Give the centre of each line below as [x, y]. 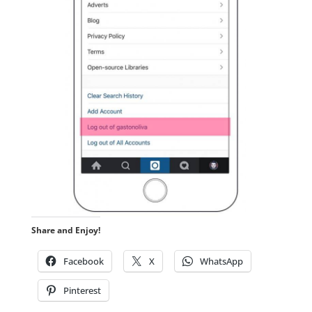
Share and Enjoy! [65, 230]
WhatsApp [221, 261]
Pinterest [82, 290]
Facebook [83, 261]
